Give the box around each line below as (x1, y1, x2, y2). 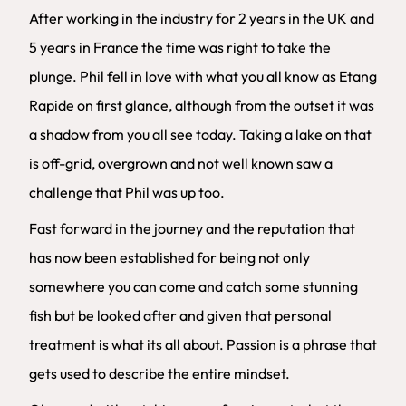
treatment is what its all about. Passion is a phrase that (29, 335, 377, 353)
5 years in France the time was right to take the (29, 38, 331, 56)
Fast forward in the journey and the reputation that (29, 219, 355, 237)
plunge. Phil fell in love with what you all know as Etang (29, 67, 377, 85)
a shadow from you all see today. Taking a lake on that (29, 125, 372, 143)
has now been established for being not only (29, 248, 310, 266)
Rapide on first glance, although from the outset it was (29, 96, 374, 114)
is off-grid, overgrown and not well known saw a (29, 154, 333, 172)
